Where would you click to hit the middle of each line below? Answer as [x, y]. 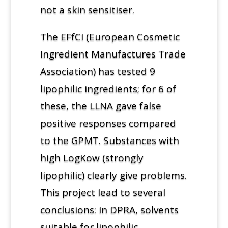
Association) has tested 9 [97, 71]
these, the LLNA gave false [101, 106]
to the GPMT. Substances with [109, 140]
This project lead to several [103, 192]
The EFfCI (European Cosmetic [110, 36]
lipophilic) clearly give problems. [113, 175]
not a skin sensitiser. [87, 9]
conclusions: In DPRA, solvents [109, 209]
